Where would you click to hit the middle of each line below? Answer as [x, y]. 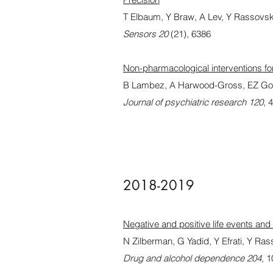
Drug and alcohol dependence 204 [192, 258]
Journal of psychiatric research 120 [193, 102]
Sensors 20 [146, 34]
